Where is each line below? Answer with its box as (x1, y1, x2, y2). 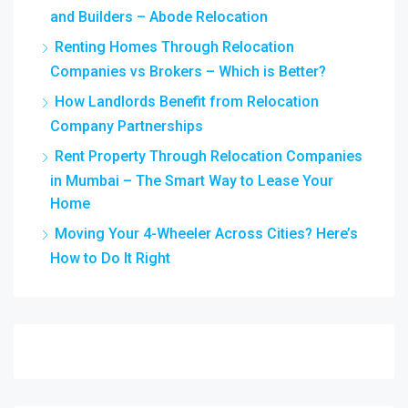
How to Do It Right (50, 249, 170, 267)
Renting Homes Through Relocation (55, 37, 294, 56)
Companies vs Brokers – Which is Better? (50, 62, 326, 80)
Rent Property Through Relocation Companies (55, 147, 362, 165)
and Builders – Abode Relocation (50, 7, 268, 25)
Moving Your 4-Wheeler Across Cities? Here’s (55, 224, 358, 242)
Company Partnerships (50, 117, 203, 135)
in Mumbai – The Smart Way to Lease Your (50, 171, 333, 189)
